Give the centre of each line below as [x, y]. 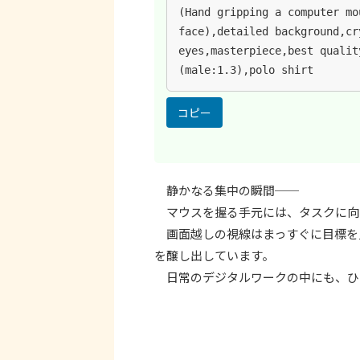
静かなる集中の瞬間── [227, 190]
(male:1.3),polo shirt [246, 70]
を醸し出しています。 [214, 256]
